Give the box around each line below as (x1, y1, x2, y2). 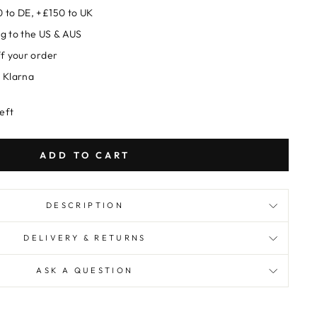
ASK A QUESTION (36, 265, 134, 276)
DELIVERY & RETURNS (23, 233, 146, 243)
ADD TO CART (40, 149, 130, 161)
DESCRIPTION (46, 200, 124, 211)
